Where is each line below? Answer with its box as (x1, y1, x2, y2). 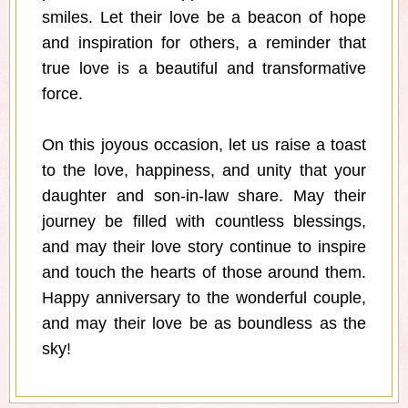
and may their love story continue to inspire (42, 238, 366, 257)
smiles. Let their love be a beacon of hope (42, 8, 366, 27)
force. (42, 85, 83, 104)
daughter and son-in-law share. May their (42, 187, 366, 206)
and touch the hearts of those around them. (42, 263, 366, 282)
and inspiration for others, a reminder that (42, 34, 366, 53)
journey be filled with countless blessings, (42, 212, 366, 231)
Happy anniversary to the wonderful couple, (42, 289, 366, 308)
